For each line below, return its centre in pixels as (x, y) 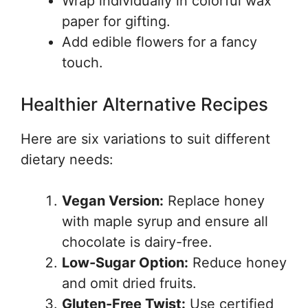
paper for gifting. (116, 21)
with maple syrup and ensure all (165, 221)
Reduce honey (238, 262)
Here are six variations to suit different (145, 139)
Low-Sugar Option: (125, 262)
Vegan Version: (113, 200)
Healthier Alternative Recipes (144, 104)
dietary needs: (67, 159)
